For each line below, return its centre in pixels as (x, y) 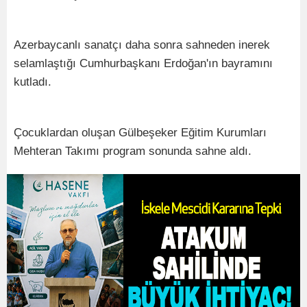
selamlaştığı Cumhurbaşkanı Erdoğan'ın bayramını (143, 63)
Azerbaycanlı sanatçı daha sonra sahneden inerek (142, 45)
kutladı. (33, 82)
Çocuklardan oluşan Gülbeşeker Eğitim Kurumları (140, 132)
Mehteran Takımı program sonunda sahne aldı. (133, 151)
